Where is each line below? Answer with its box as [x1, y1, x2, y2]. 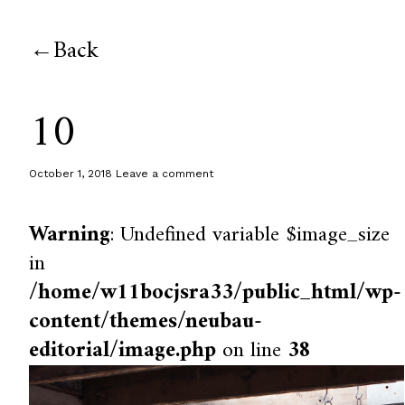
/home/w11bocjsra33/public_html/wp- [29, 274, 402, 312]
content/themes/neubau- [29, 303, 263, 341]
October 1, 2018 [29, 167, 113, 180]
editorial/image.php [29, 332, 217, 370]
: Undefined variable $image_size [110, 216, 391, 254]
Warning [29, 216, 111, 254]
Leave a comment [116, 167, 214, 180]
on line [216, 332, 288, 370]
